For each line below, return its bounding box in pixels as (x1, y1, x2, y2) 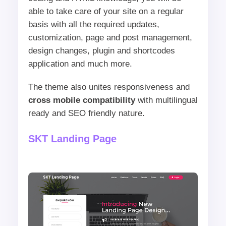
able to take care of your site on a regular (28, 7, 184, 17)
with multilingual (135, 95, 198, 105)
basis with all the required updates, (28, 20, 159, 30)
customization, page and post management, (28, 33, 192, 43)
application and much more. (28, 59, 132, 69)
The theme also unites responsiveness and (28, 82, 190, 92)
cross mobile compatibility (28, 95, 135, 105)
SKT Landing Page (28, 133, 117, 145)
